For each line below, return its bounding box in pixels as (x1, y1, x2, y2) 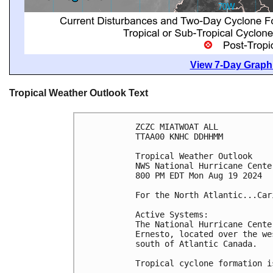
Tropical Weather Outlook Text (9, 88, 148, 99)
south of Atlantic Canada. (135, 238, 257, 249)
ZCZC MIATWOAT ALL (135, 121, 218, 132)
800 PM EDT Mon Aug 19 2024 (135, 170, 262, 180)
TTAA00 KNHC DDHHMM (135, 131, 223, 141)
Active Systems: (135, 209, 213, 219)
